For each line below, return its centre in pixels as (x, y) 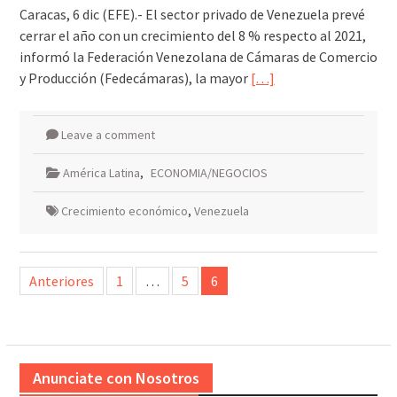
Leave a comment (108, 135)
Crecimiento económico (124, 211)
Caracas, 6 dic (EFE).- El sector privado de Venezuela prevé (192, 15)
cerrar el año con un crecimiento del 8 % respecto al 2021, (192, 36)
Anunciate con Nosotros (116, 378)
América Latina (101, 173)
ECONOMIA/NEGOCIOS (209, 173)
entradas (51, 318)
